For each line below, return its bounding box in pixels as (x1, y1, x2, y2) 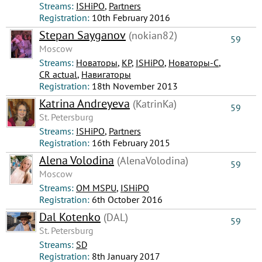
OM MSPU (76, 182, 116, 194)
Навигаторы (81, 68, 131, 80)
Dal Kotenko (39, 209, 101, 225)
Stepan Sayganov (39, 27, 126, 43)
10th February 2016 (92, 12, 170, 23)
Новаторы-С (168, 57, 219, 68)
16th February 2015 (92, 137, 170, 149)
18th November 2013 (92, 80, 178, 92)
